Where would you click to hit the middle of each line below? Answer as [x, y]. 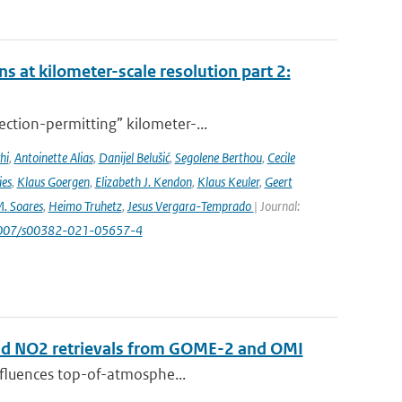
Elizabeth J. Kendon [143, 182]
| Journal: [276, 206]
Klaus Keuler [228, 182]
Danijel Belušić [134, 157]
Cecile [281, 157]
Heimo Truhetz [85, 206]
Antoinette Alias [53, 157]
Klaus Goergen [53, 182]
